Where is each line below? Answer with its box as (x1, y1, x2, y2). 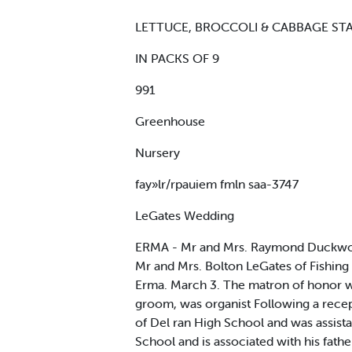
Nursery (135, 144, 180, 160)
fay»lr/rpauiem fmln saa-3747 (135, 175, 299, 192)
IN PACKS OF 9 (135, 49, 219, 66)
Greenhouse (135, 112, 205, 129)
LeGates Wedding (135, 207, 234, 223)
